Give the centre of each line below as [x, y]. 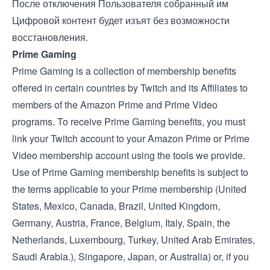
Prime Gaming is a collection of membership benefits [124, 71]
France [105, 223]
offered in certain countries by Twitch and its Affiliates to [130, 88]
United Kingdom [183, 206]
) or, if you [228, 256]
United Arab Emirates [207, 240]
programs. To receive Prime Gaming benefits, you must [129, 121]
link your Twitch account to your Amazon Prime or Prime [131, 138]
